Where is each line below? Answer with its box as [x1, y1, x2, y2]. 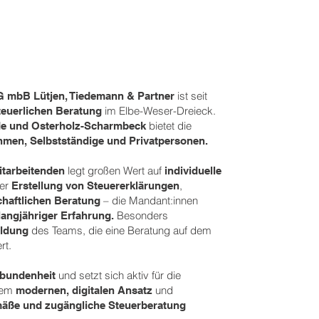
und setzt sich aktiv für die [56, 268, 182, 282]
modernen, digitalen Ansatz [16, 284, 153, 296]
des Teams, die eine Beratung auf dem [28, 224, 212, 237]
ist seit [174, 89, 208, 103]
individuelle [164, 164, 222, 177]
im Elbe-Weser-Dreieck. [102, 104, 216, 117]
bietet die [146, 119, 192, 132]
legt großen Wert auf [65, 164, 165, 177]
